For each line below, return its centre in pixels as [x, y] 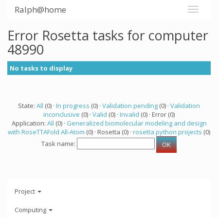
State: [27, 106]
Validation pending [130, 106]
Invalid [129, 114]
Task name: [59, 144]
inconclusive [62, 114]
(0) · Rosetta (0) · [109, 132]
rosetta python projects [167, 132]
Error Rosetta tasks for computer [108, 35]
